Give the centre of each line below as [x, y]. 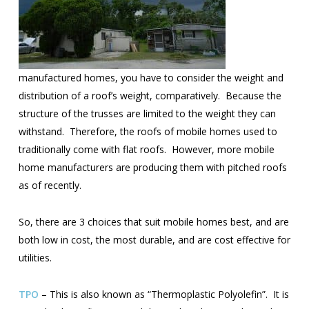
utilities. [35, 258]
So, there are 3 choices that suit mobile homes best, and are [153, 222]
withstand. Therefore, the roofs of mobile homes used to [148, 131]
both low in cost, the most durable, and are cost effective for [154, 240]
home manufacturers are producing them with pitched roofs [152, 167]
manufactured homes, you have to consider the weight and [151, 78]
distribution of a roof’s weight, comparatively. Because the [150, 96]
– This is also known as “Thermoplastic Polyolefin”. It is [163, 294]
